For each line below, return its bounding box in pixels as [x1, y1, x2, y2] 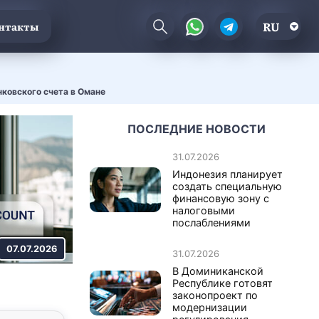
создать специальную [172, 179, 282, 192]
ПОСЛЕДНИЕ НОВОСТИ [127, 121, 266, 136]
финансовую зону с [172, 192, 269, 204]
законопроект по [172, 288, 258, 301]
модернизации [172, 300, 247, 313]
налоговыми [172, 204, 235, 216]
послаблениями [172, 216, 251, 229]
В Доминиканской [172, 264, 263, 277]
